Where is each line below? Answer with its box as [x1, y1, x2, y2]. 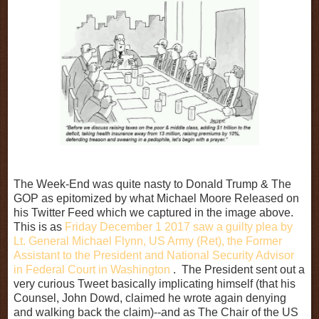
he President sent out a [189, 263, 305, 276]
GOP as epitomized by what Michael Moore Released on [14, 192, 299, 204]
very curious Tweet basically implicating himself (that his [14, 277, 296, 290]
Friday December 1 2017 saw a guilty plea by [65, 220, 293, 233]
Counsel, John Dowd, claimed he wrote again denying [14, 291, 286, 304]
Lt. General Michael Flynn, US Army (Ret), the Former [14, 234, 282, 247]
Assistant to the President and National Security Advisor [14, 249, 294, 261]
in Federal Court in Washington [14, 263, 170, 276]
